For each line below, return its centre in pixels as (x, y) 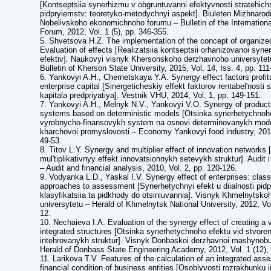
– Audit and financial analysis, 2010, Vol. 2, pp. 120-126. (139, 168)
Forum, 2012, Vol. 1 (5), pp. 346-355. (104, 32)
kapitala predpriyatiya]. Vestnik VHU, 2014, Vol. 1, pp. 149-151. (151, 95)
